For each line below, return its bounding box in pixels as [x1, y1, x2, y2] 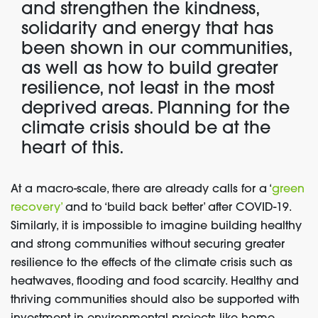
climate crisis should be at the [21, 121, 270, 138]
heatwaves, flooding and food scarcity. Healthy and [11, 276, 299, 287]
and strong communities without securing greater [11, 239, 285, 251]
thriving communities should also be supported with [11, 295, 300, 306]
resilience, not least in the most [21, 81, 275, 98]
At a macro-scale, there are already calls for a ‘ [11, 184, 272, 195]
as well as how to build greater [21, 61, 278, 78]
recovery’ [11, 202, 62, 214]
